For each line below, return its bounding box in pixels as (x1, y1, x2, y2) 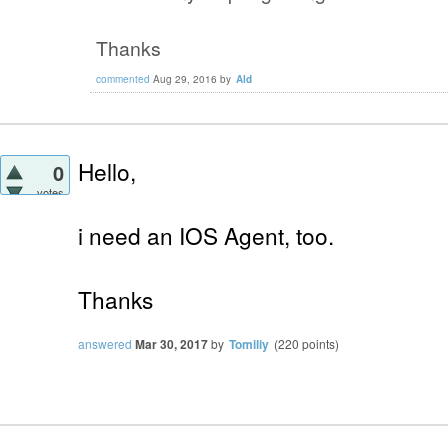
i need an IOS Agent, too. (78, 218, 334, 251)
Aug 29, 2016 (153, 71, 217, 86)
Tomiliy (229, 334, 269, 353)
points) (299, 334, 339, 352)
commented (96, 71, 150, 86)
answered (78, 334, 132, 352)
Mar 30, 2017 (135, 334, 208, 353)
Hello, (78, 154, 136, 187)
